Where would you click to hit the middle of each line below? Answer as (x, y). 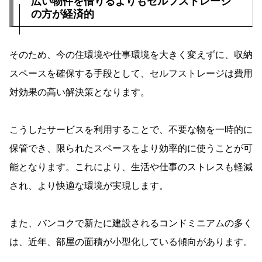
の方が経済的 (63, 14)
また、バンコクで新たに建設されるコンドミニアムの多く (131, 223)
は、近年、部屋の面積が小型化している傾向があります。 (131, 242)
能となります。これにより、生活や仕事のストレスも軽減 (131, 167)
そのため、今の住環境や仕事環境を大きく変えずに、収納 (131, 55)
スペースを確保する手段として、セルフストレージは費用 (131, 74)
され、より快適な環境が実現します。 (89, 186)
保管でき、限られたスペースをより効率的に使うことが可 (131, 149)
